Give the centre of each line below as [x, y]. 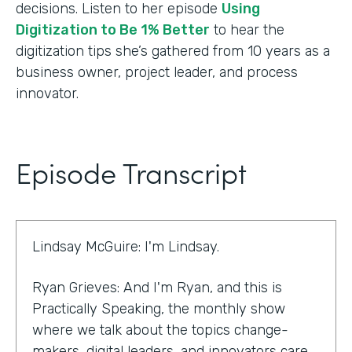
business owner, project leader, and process [157, 72]
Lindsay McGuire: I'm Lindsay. [126, 246]
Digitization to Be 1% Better [113, 29]
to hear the [247, 29]
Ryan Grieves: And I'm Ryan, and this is [157, 287]
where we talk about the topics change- [160, 330]
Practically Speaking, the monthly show [159, 308]
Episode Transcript [131, 171]
